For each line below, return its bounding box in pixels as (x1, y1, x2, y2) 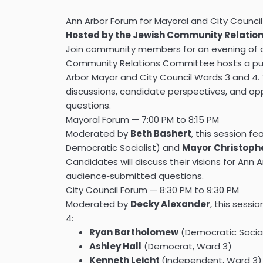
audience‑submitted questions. (66, 170, 204, 182)
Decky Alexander (130, 198, 210, 210)
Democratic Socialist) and (66, 141, 182, 154)
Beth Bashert (130, 127, 191, 140)
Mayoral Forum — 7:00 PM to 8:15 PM (66, 113, 219, 126)
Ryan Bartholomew (89, 226, 178, 238)
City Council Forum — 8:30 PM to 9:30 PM (66, 184, 239, 196)
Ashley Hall (89, 240, 141, 252)
